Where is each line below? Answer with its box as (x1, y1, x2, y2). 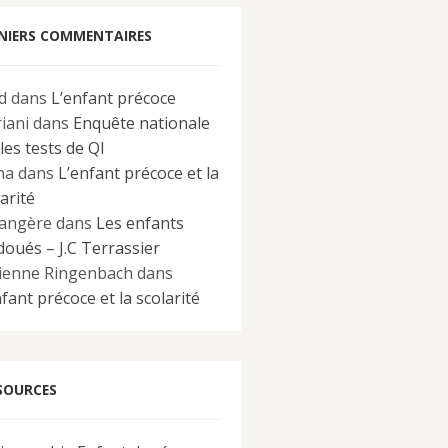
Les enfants (96, 212, 184, 234)
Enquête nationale (73, 112, 210, 134)
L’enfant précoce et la (58, 162, 219, 184)
